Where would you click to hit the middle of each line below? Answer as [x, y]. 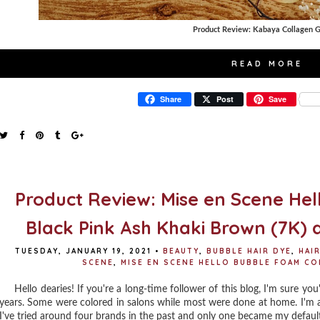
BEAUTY [181, 251]
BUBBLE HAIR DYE [249, 251]
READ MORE [267, 64]
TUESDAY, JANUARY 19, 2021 [83, 251]
